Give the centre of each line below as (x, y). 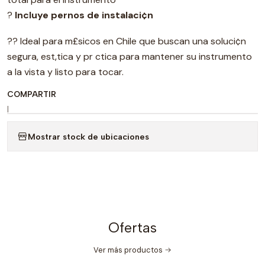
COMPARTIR (32, 94)
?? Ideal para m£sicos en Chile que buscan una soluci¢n (127, 41)
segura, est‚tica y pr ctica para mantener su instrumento (130, 56)
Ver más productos (128, 250)
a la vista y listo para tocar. (65, 72)
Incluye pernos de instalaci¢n (84, 15)
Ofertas (132, 227)
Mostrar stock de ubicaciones (88, 136)
